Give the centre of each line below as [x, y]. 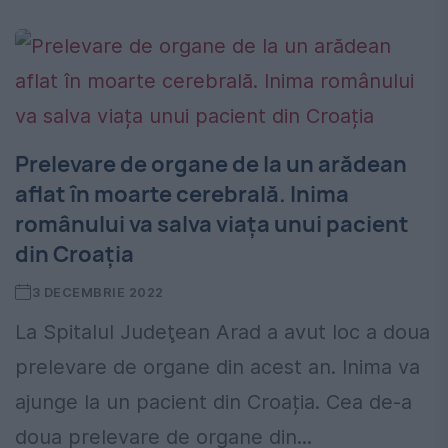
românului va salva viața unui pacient [212, 224]
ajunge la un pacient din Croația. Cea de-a [213, 402]
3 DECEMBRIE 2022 [97, 292]
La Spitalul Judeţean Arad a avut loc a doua [222, 332]
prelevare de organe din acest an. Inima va [217, 367]
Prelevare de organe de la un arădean [211, 164]
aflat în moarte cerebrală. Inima [182, 194]
